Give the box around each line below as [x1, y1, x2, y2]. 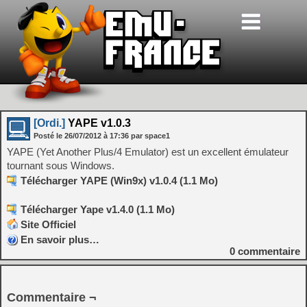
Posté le [34, 132, 64, 140]
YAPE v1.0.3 [65, 117, 131, 129]
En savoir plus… [21, 234, 99, 245]
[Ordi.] [34, 117, 65, 129]
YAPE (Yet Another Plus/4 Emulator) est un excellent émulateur [7, 146, 288, 158]
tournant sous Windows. [7, 160, 114, 171]
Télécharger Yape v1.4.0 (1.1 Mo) [21, 204, 175, 215]
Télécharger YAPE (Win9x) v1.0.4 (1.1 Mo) [21, 175, 218, 186]
